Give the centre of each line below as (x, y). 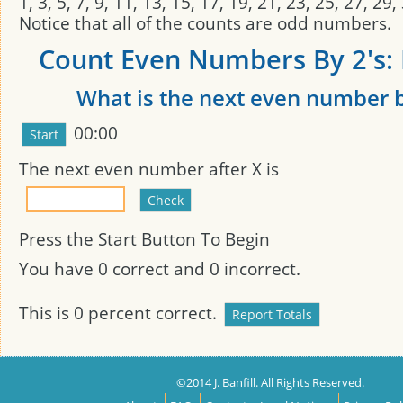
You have (58, 269)
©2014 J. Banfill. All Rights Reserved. (270, 382)
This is (46, 313)
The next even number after (135, 169)
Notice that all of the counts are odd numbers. (205, 23)
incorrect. (260, 269)
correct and (159, 269)
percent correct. (152, 313)
